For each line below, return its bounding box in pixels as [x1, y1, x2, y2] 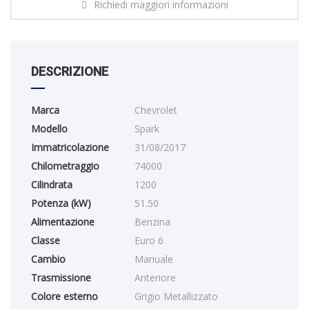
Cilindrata [31, 178, 72, 191]
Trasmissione [31, 271, 91, 284]
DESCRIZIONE [31, 64, 108, 79]
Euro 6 [134, 234, 163, 247]
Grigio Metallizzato [134, 290, 218, 303]
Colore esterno [31, 290, 98, 303]
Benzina [134, 215, 170, 228]
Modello [31, 122, 68, 135]
